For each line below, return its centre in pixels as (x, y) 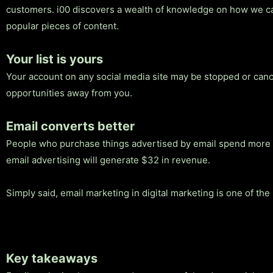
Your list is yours (55, 59)
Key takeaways (52, 258)
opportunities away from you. (69, 93)
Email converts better (70, 126)
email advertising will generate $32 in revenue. (108, 160)
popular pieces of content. (62, 26)
